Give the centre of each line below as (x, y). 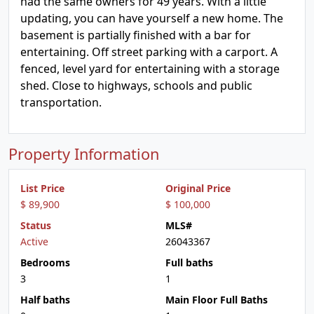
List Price (42, 188)
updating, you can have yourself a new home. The (152, 18)
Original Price (198, 188)
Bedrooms (45, 262)
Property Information (84, 154)
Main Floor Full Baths (217, 300)
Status (36, 225)
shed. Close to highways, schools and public (136, 86)
